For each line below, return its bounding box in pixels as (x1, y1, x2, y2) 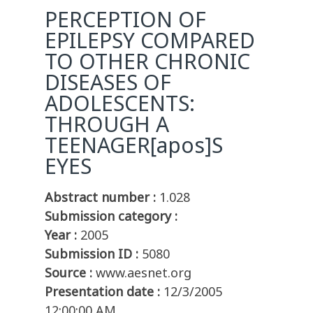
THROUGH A (45, 110, 169, 139)
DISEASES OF (45, 68, 171, 97)
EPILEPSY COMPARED (45, 26, 255, 55)
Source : (45, 264, 92, 282)
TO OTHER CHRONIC (45, 47, 250, 76)
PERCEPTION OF (45, 5, 206, 34)
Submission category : (45, 208, 177, 225)
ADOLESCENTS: (45, 89, 195, 118)
